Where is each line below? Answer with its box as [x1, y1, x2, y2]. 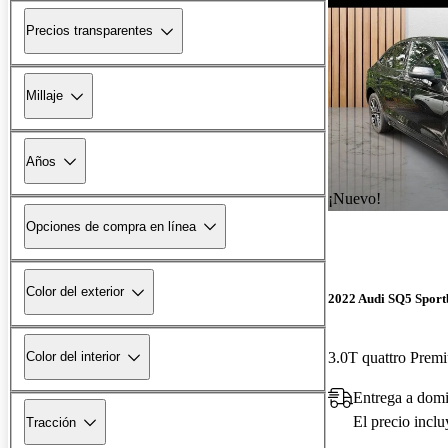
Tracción [26, 414, 76, 430]
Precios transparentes [26, 23, 153, 39]
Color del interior [26, 349, 120, 365]
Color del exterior [26, 284, 124, 300]
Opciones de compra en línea [26, 218, 196, 234]
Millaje [26, 88, 63, 104]
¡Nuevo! [328, 189, 381, 207]
